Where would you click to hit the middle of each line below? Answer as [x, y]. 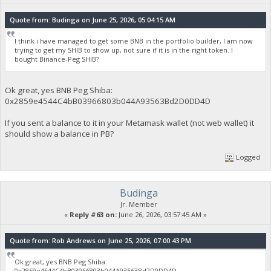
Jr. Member [139, 204]
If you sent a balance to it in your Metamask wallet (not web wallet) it [129, 122]
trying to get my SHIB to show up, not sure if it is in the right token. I [124, 50]
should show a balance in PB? [59, 133]
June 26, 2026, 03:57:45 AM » [162, 214]
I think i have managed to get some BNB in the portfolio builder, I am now [134, 41]
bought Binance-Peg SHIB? [57, 59]
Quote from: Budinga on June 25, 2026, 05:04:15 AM [92, 20]
